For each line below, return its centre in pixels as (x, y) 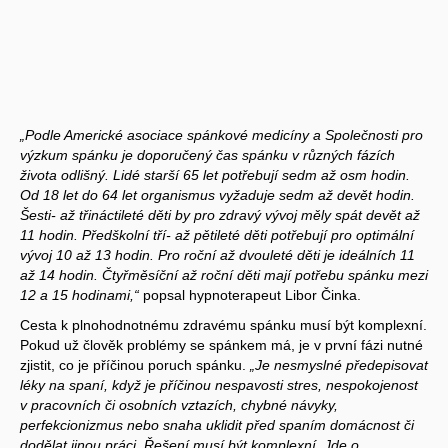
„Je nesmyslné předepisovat (339, 364)
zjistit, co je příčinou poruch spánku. (135, 364)
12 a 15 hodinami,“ (79, 294)
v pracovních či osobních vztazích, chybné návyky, (179, 404)
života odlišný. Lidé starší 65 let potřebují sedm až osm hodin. (215, 174)
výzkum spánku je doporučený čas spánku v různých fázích (207, 154)
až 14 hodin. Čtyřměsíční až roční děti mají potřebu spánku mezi (224, 274)
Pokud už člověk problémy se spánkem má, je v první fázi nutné (221, 344)
